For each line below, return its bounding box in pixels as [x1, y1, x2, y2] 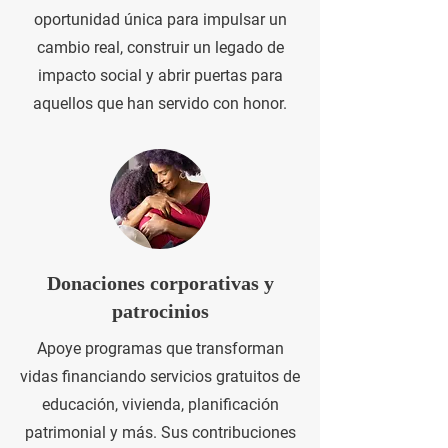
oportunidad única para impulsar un [33, 9, 287, 29]
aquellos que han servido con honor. [33, 93, 287, 113]
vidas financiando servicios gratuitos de [20, 366, 300, 386]
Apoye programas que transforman [36, 338, 284, 358]
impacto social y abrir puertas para [37, 65, 283, 85]
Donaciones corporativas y [46, 271, 274, 294]
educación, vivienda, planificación [41, 394, 279, 414]
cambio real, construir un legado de [36, 37, 284, 57]
